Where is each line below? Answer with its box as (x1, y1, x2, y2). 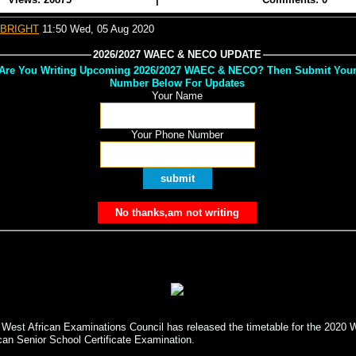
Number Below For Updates (110, 77, 245, 90)
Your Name (152, 90, 203, 103)
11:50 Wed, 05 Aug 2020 (39, 22, 154, 35)
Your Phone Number (131, 129, 223, 141)
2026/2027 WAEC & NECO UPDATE (93, 48, 261, 60)
